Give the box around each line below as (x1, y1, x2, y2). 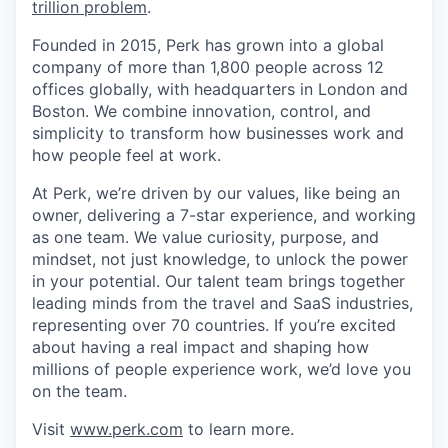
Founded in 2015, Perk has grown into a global (32, 35, 384, 56)
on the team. (32, 381, 127, 402)
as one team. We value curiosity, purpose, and (32, 227, 379, 248)
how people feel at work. (32, 145, 221, 166)
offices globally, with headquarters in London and (32, 79, 408, 100)
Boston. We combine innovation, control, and (32, 101, 371, 122)
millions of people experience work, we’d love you (32, 359, 411, 380)
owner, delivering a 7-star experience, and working (32, 205, 416, 226)
